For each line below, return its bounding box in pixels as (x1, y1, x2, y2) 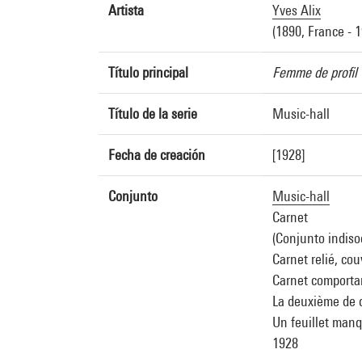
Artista (108, 2, 144, 19)
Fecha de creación (108, 146, 205, 163)
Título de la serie (108, 105, 197, 122)
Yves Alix (272, 2, 321, 19)
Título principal (108, 64, 188, 81)
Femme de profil (272, 64, 357, 81)
